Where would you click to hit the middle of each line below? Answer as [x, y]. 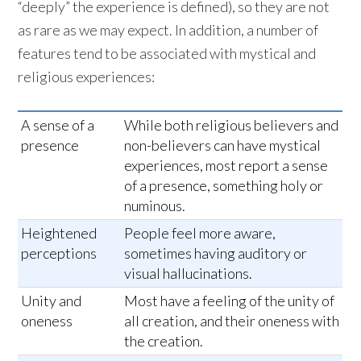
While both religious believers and [232, 125]
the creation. [164, 341]
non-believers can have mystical [223, 145]
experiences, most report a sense [226, 166]
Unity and [52, 301]
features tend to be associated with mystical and [167, 54]
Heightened [59, 233]
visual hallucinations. [189, 274]
